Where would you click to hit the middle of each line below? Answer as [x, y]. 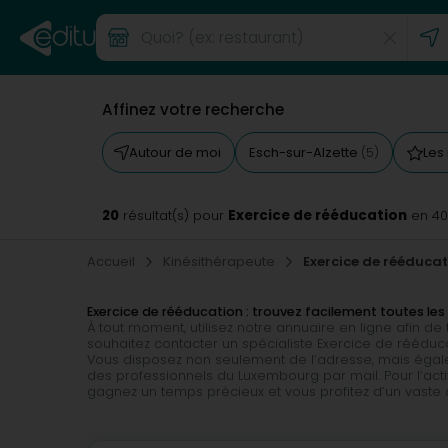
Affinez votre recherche [193, 109]
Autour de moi [175, 152]
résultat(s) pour [173, 215]
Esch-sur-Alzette [305, 152]
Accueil [112, 261]
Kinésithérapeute [220, 261]
